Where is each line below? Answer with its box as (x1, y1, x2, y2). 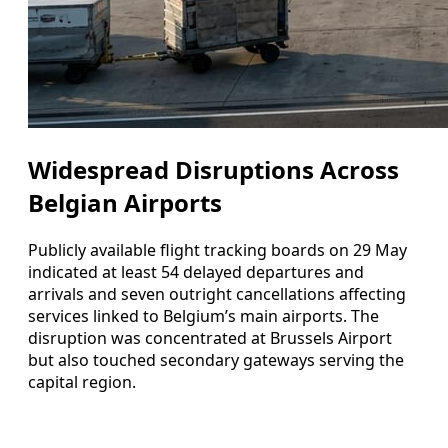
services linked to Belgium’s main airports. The (28, 304, 379, 327)
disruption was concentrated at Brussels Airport (28, 326, 392, 349)
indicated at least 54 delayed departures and (28, 260, 364, 283)
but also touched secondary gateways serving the (28, 348, 404, 371)
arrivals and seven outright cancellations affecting (28, 282, 406, 305)
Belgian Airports (28, 185, 222, 219)
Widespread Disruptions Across (28, 152, 399, 186)
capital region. (28, 370, 136, 393)
